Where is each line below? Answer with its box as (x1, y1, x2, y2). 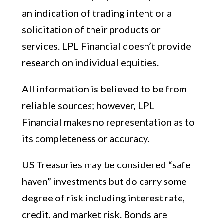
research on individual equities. (21, 56, 159, 68)
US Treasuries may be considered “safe (21, 159, 191, 170)
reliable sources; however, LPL (21, 99, 155, 111)
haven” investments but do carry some (21, 175, 187, 187)
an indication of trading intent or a (21, 7, 172, 18)
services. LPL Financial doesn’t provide (21, 40, 191, 52)
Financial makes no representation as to (21, 116, 195, 127)
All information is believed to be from (21, 83, 187, 94)
